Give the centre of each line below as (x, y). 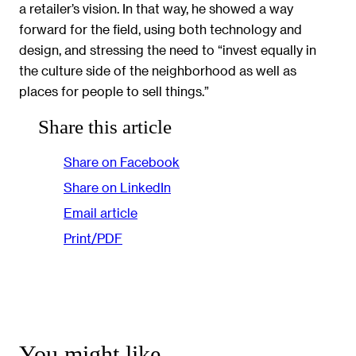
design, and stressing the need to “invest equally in (168, 49)
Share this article (105, 127)
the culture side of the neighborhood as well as (158, 70)
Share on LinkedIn (117, 188)
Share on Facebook (122, 162)
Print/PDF (93, 238)
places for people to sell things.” (114, 91)
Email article (101, 213)
